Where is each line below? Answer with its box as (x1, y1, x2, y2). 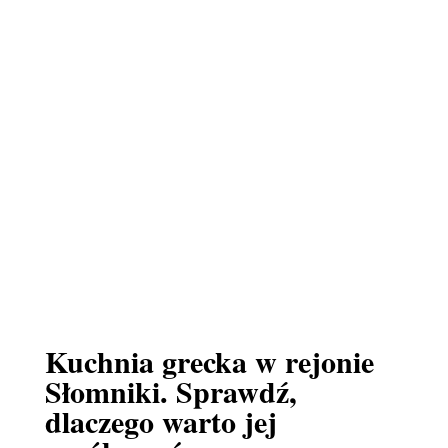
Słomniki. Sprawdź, (44, 369, 297, 413)
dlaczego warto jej (44, 399, 277, 443)
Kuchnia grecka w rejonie (44, 339, 374, 383)
